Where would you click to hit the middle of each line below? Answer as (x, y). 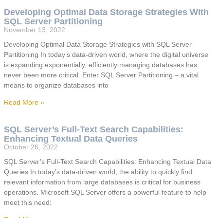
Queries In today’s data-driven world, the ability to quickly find (98, 172)
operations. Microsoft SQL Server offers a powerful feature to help (105, 192)
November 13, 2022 (35, 30)
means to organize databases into (56, 85)
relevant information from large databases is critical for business (102, 182)
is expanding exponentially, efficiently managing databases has (100, 65)
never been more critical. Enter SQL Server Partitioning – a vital (101, 75)
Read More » (24, 102)
